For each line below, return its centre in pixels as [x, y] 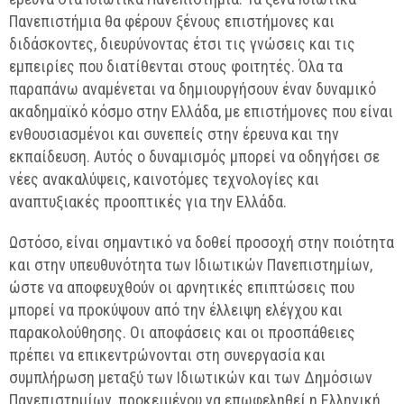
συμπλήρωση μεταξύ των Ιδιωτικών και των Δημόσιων [191, 377]
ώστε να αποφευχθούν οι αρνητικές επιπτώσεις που [182, 287]
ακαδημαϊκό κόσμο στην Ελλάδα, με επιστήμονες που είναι [201, 111]
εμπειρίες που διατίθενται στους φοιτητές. [152, 66]
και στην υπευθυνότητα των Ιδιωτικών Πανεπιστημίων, [191, 265]
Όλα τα [321, 66]
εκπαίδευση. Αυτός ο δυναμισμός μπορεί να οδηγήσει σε [194, 156]
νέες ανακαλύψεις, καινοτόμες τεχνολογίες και [164, 179]
